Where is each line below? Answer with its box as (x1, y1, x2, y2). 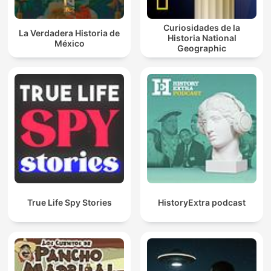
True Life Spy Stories (27, 197, 112, 208)
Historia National (167, 33, 237, 44)
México (54, 38, 85, 48)
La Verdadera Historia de (19, 27, 120, 38)
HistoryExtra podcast (158, 197, 246, 208)
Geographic (177, 43, 226, 54)
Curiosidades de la (163, 22, 240, 33)
